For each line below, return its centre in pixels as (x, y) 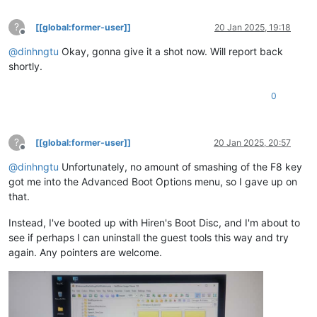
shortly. (25, 66)
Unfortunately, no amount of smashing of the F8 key (180, 166)
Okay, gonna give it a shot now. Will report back (171, 51)
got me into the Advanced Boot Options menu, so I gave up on (153, 181)
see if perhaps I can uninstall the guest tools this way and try (149, 237)
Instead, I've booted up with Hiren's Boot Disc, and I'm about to (154, 222)
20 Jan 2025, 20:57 (252, 142)
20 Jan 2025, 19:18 (253, 27)
